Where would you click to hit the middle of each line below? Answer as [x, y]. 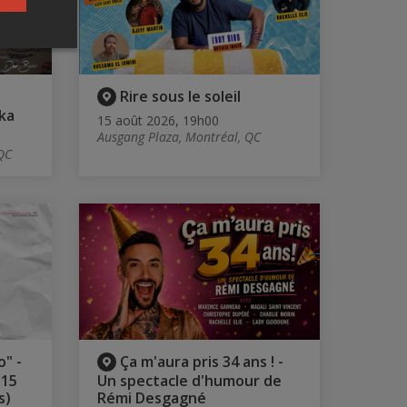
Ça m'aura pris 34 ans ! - [201, 361]
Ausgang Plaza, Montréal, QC [179, 137]
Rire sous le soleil [180, 97]
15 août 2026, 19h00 [158, 121]
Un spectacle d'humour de [189, 380]
